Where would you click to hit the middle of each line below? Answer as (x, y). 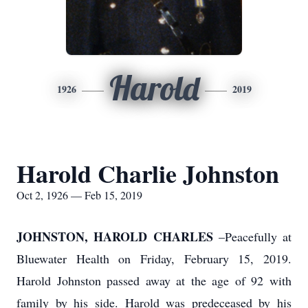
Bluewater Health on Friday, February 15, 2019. (154, 258)
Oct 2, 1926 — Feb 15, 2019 (79, 195)
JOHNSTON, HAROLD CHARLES (115, 236)
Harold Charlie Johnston (148, 173)
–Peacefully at (252, 236)
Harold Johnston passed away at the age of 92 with (154, 280)
